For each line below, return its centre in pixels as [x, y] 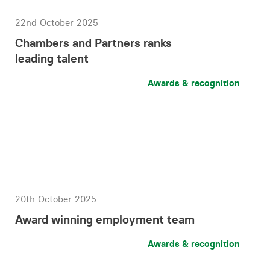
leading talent [52, 58]
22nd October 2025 [57, 23]
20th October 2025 [56, 199]
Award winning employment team [105, 219]
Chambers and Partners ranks [93, 43]
